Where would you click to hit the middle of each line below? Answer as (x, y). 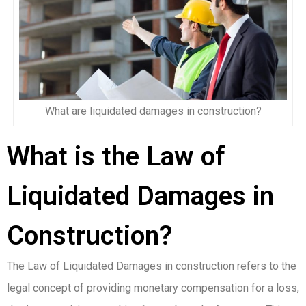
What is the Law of (116, 156)
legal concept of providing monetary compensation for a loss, (153, 288)
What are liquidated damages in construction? (153, 111)
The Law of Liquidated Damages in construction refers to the (152, 266)
